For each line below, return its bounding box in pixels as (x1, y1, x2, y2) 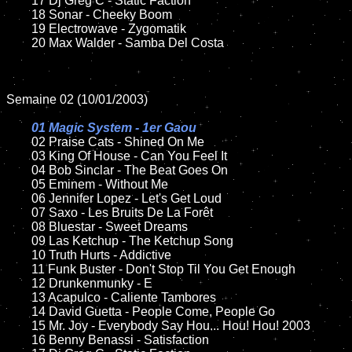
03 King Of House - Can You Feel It (6, 149, 31, 163)
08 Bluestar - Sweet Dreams (6, 220, 31, 233)
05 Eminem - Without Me (6, 178, 31, 191)
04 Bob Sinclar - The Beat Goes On (6, 163, 31, 177)
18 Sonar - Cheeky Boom (6, 8, 31, 21)
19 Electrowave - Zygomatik (6, 22, 31, 35)
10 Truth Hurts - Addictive (6, 248, 31, 262)
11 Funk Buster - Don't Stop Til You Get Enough (6, 262, 31, 276)
